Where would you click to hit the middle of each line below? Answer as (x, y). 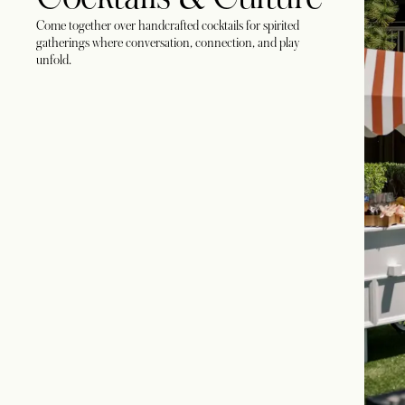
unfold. (54, 60)
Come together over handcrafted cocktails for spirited (168, 25)
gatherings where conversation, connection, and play (168, 42)
